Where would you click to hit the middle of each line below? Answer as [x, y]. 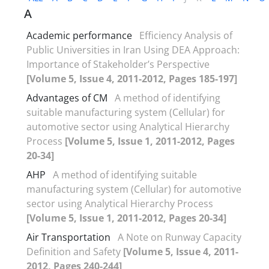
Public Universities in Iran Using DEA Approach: [133, 50]
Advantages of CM [67, 98]
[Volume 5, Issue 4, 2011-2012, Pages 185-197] [132, 78]
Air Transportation [68, 237]
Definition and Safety [75, 251]
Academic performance [79, 35]
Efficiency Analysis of [186, 35]
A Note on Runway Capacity [180, 237]
